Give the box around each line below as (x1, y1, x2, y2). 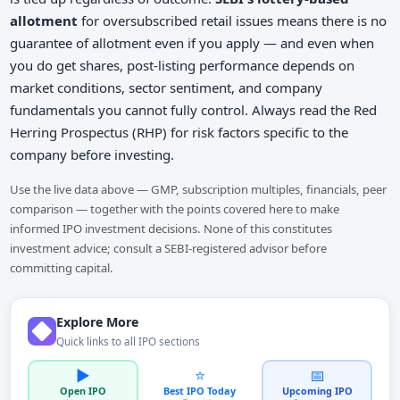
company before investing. (10, 145, 175, 163)
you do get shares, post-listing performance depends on (10, 55, 355, 74)
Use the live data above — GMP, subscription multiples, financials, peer (10, 180, 387, 197)
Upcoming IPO (281, 384, 353, 398)
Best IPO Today (163, 384, 237, 398)
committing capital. (10, 259, 114, 276)
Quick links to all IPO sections (56, 334, 200, 349)
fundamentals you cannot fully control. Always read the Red (10, 100, 378, 119)
